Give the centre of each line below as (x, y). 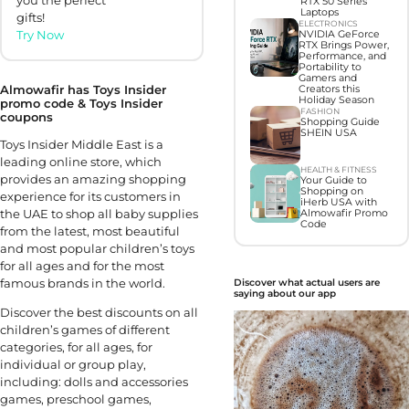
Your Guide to (333, 180)
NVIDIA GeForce (339, 34)
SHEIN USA (328, 132)
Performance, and (342, 56)
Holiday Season (336, 100)
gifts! (31, 18)
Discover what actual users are (306, 282)
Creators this (329, 89)
